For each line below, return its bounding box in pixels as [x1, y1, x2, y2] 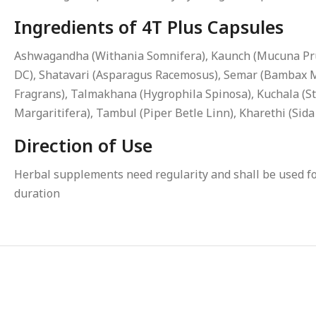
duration [14, 186, 60, 201]
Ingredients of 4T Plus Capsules [14, 15, 284, 39]
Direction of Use [14, 133, 152, 157]
